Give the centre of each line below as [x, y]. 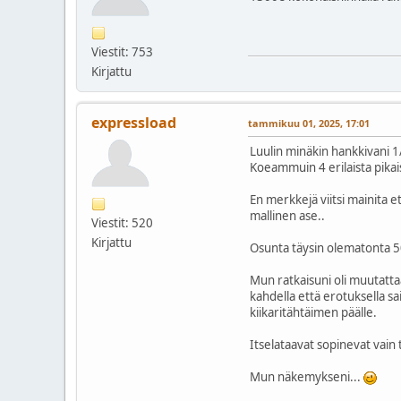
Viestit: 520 [122, 222]
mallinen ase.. [287, 215]
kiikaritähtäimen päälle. [313, 312]
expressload [134, 122]
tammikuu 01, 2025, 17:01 [309, 123]
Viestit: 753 [122, 51]
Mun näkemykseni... [307, 376]
